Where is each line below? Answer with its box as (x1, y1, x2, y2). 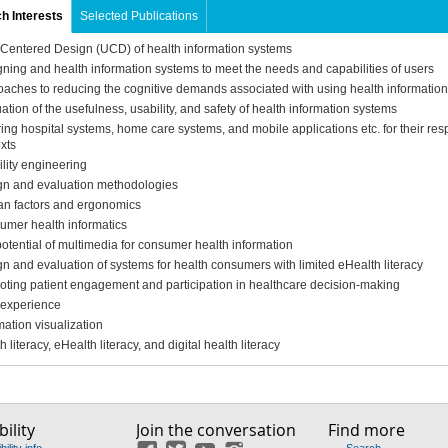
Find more (327, 419, 405, 441)
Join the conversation (135, 419, 296, 441)
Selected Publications (79, 9, 198, 23)
